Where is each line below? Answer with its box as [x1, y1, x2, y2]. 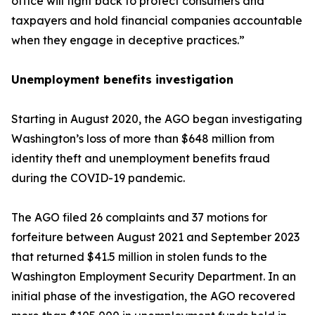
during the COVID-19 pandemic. [11, 171, 188, 185]
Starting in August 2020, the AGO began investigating [11, 112, 302, 126]
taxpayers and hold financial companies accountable [11, 13, 302, 27]
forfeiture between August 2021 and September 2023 [11, 230, 300, 244]
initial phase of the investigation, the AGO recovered [11, 289, 295, 303]
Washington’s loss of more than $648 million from [11, 131, 274, 146]
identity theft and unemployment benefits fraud [11, 151, 270, 165]
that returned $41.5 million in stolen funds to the [11, 250, 267, 264]
